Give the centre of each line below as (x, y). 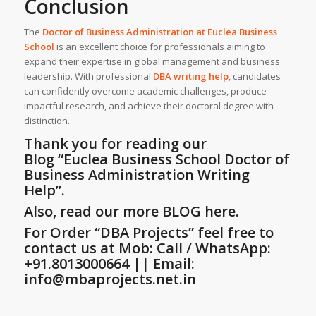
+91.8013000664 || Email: (109, 263)
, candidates (254, 76)
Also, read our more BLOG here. (131, 211)
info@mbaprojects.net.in (110, 279)
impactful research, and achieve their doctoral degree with (148, 105)
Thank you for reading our (115, 143)
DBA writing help (190, 76)
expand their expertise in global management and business (152, 61)
